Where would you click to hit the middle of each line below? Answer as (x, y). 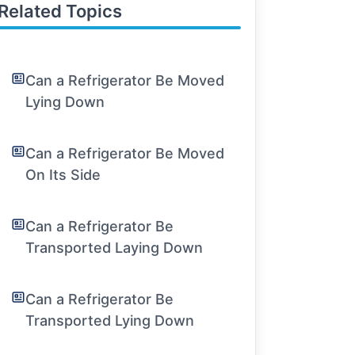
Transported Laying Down (115, 248)
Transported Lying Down (110, 321)
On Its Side (63, 175)
